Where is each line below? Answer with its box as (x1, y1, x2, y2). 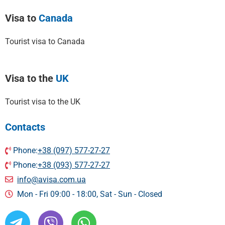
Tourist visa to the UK (5, 97, 80, 107)
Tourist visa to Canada (5, 37, 85, 47)
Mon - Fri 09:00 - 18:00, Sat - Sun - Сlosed (15, 189, 162, 199)
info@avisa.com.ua (17, 175, 86, 185)
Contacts (5, 121, 45, 134)
